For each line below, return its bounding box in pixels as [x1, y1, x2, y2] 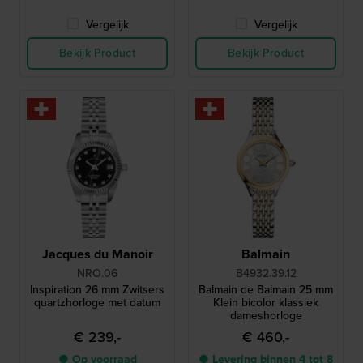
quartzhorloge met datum [34, 294, 160, 311]
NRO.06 [77, 265, 117, 282]
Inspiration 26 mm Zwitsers [30, 281, 164, 298]
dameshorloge [229, 307, 302, 324]
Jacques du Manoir [41, 245, 153, 263]
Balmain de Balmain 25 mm [199, 281, 333, 298]
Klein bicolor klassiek [213, 294, 318, 311]
